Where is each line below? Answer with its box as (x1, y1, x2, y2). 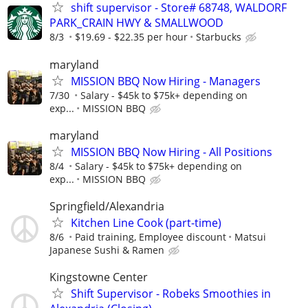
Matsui (234, 230, 266, 243)
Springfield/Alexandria (49, 198, 164, 214)
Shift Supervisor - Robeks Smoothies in (71, 286, 271, 302)
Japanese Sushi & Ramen (49, 243, 164, 256)
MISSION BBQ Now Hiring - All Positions (71, 144, 272, 159)
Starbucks (196, 30, 241, 44)
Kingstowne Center (49, 269, 148, 285)
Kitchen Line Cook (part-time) (71, 214, 221, 230)
